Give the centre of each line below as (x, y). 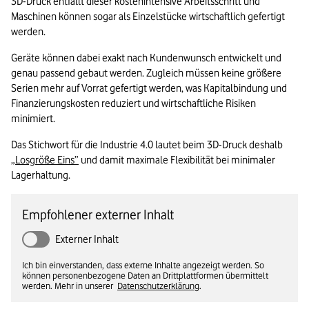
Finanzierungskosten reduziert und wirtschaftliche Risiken (133, 104)
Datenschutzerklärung (158, 286)
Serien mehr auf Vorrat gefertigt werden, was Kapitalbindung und (149, 89)
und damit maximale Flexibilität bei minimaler (177, 160)
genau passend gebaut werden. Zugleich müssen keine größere (146, 73)
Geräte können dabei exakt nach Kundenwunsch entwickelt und (146, 58)
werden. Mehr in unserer (70, 286)
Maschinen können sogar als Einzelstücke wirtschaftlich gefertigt (148, 17)
